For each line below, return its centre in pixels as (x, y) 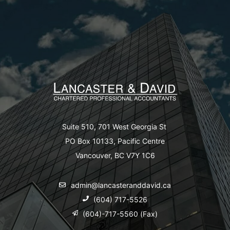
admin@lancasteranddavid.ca (121, 185)
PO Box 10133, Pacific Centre (115, 141)
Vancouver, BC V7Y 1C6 (115, 155)
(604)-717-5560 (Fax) (120, 214)
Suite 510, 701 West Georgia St (115, 127)
